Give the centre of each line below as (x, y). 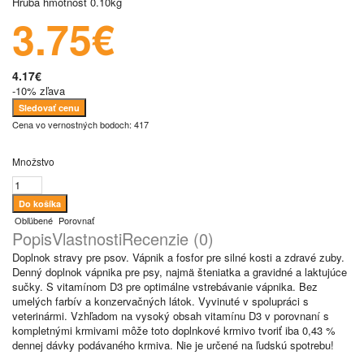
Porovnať (75, 220)
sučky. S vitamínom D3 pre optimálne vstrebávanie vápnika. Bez (165, 286)
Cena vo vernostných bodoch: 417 (80, 124)
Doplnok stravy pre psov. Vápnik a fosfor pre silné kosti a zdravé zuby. (178, 257)
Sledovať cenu (49, 108)
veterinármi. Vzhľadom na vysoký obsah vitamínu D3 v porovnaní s (171, 316)
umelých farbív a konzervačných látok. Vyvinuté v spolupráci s (160, 301)
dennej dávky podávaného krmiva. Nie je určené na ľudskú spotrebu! (173, 345)
